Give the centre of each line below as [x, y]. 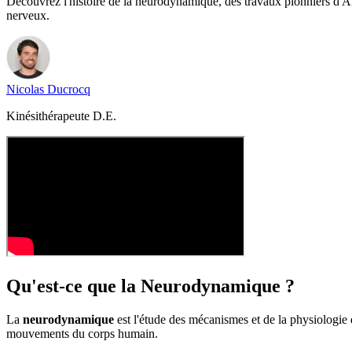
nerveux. [28, 15]
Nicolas [25, 89]
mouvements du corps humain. [82, 333]
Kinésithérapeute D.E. [61, 115]
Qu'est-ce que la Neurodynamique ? [150, 286]
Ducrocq [69, 89]
